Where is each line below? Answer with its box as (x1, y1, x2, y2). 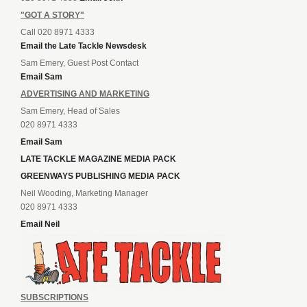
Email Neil (21, 219, 60, 229)
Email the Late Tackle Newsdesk (21, 40, 147, 51)
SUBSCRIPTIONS (21, 292, 88, 302)
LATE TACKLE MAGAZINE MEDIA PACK (21, 153, 176, 164)
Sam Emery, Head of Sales (21, 106, 120, 116)
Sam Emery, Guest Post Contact (21, 58, 138, 68)
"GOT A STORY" (21, 10, 84, 20)
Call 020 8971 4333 (21, 27, 95, 37)
